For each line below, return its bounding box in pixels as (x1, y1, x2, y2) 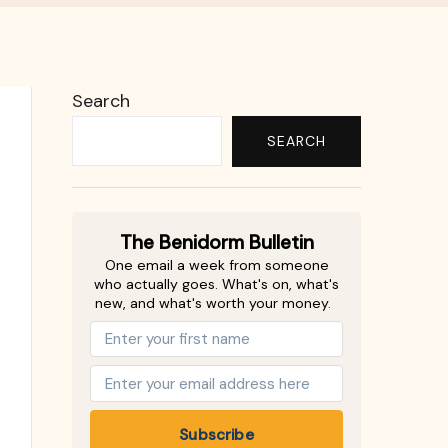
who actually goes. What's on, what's (94, 274, 339, 293)
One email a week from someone (104, 255, 329, 274)
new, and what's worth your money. (94, 293, 331, 312)
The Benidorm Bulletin (119, 229, 314, 255)
